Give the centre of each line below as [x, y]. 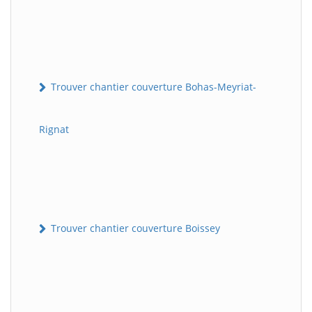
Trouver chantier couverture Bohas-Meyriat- [152, 86]
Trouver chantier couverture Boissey [134, 228]
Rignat [54, 129]
